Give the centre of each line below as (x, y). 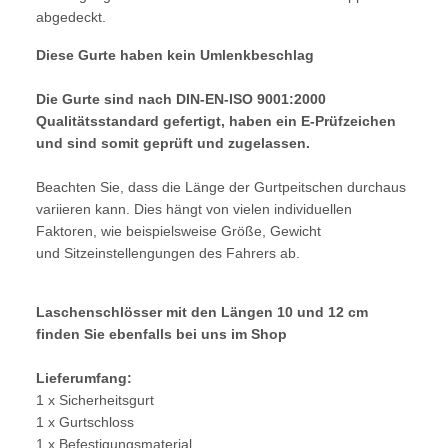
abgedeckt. (71, 16)
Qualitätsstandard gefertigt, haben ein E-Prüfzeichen (216, 120)
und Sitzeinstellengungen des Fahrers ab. (168, 252)
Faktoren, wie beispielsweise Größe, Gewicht (178, 230)
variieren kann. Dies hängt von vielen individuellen (194, 208)
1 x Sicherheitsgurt (95, 399)
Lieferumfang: (84, 377)
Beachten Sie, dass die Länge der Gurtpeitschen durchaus (221, 186)
